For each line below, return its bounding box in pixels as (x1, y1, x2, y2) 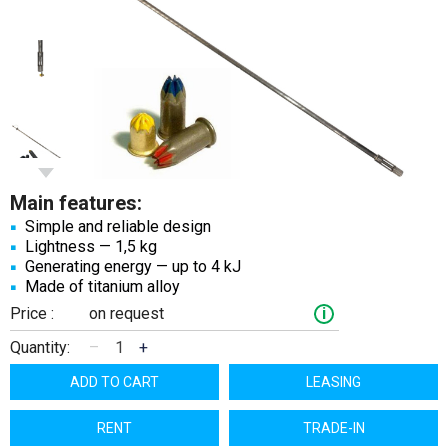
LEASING (306, 373, 361, 390)
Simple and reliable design (25, 216, 211, 236)
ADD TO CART (70, 373, 159, 390)
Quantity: (10, 337, 70, 357)
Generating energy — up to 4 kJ (25, 256, 241, 276)
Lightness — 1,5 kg (25, 236, 157, 256)
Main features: (10, 190, 142, 215)
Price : (10, 303, 54, 323)
